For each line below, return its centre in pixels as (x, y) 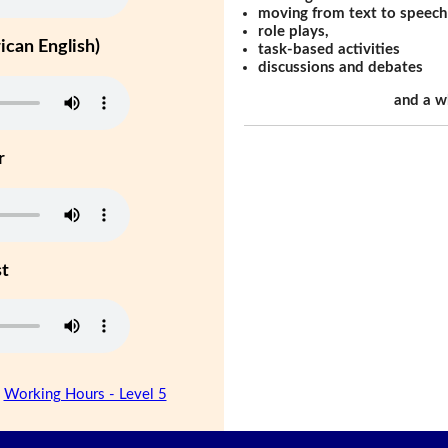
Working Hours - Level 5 (85, 395)
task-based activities (329, 49)
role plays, (294, 31)
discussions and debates (341, 67)
